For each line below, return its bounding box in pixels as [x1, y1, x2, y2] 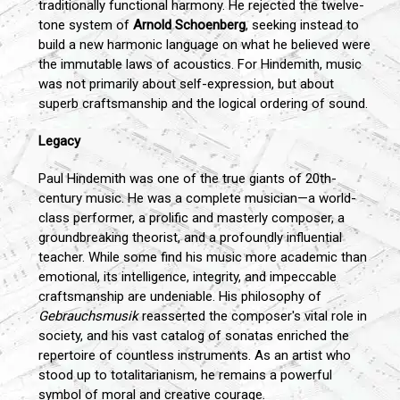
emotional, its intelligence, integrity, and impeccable [38, 269, 337, 286]
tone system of [38, 17, 133, 34]
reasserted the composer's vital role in [138, 308, 367, 325]
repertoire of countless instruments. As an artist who [38, 347, 351, 364]
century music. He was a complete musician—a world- [38, 190, 356, 207]
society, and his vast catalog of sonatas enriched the [38, 328, 349, 345]
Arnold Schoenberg [133, 17, 246, 34]
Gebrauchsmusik [38, 308, 138, 325]
